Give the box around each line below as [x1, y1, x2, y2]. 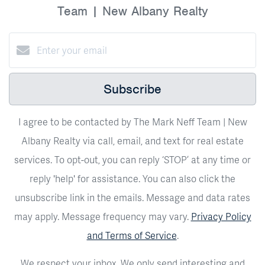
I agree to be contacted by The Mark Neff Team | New [18, 114, 247, 128]
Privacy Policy [190, 209, 251, 223]
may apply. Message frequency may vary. [14, 209, 191, 223]
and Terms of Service [86, 228, 177, 242]
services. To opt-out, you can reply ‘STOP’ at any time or [14, 152, 251, 166]
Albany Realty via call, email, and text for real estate [21, 133, 244, 147]
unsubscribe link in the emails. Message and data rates [15, 190, 250, 204]
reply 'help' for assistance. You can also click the [30, 171, 235, 185]
